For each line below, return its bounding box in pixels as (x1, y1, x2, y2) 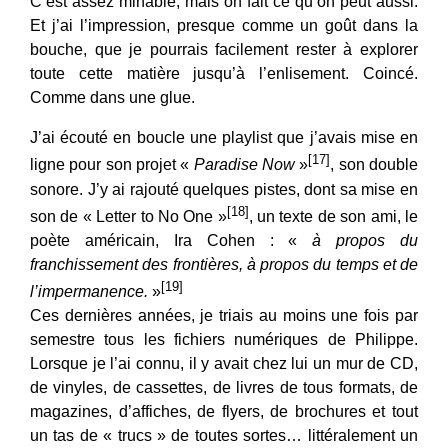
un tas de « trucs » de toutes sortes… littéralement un (30, 427, 418, 445)
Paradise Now (193, 156, 296, 174)
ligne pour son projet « (30, 156, 194, 174)
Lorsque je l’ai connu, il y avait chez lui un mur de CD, (30, 355, 418, 373)
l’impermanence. (30, 283, 148, 301)
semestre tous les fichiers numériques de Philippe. (30, 331, 418, 349)
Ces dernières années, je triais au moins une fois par (30, 307, 418, 325)
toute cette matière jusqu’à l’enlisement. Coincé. (30, 65, 418, 83)
